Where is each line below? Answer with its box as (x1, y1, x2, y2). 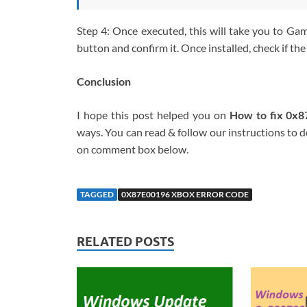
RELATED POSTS (77, 234, 174, 249)
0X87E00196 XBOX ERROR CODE (121, 189, 249, 200)
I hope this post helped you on (77, 108, 230, 122)
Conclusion (77, 75, 131, 88)
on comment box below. (77, 143, 188, 156)
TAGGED (80, 189, 114, 200)
